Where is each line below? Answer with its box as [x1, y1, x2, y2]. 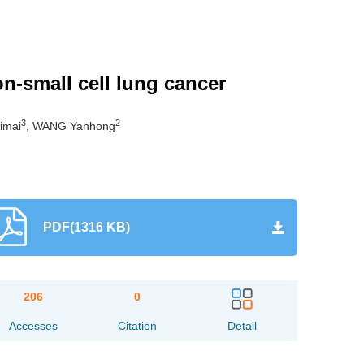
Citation [118, 319, 158, 332]
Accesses [8, 319, 58, 332]
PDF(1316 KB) [42, 220, 130, 234]
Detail [227, 319, 257, 332]
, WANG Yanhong [26, 119, 115, 132]
